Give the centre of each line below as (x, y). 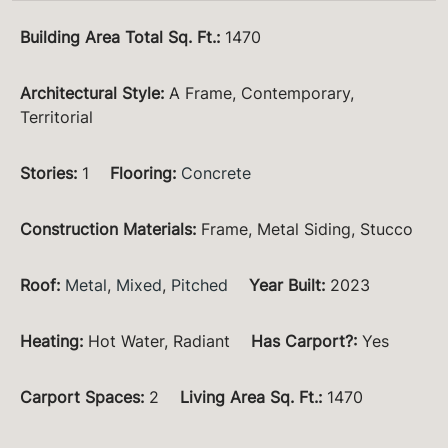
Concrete (216, 173)
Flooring (141, 173)
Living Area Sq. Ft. (249, 397)
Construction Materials (106, 229)
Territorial (56, 117)
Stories (46, 173)
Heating (49, 341)
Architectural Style (90, 93)
